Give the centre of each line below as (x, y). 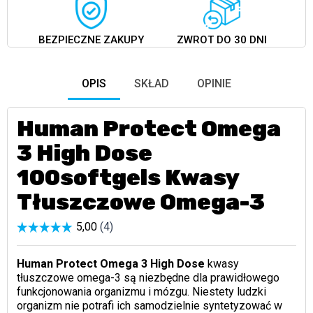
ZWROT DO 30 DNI (222, 40)
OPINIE (214, 83)
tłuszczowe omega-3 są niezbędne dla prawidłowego (148, 277)
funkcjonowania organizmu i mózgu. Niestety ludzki (141, 291)
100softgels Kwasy (128, 177)
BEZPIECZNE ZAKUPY (91, 40)
